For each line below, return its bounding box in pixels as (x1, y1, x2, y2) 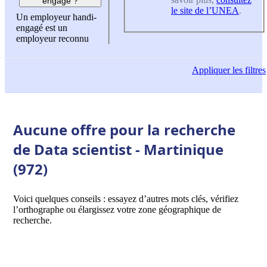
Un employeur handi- (16, 12, 97, 23)
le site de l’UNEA (171, 5, 239, 15)
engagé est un (16, 23, 67, 33)
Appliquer (192, 65, 230, 76)
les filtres (230, 65, 266, 76)
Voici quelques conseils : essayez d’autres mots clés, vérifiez (13, 193, 238, 204)
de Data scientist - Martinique (13, 139, 223, 159)
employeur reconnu (16, 33, 89, 44)
